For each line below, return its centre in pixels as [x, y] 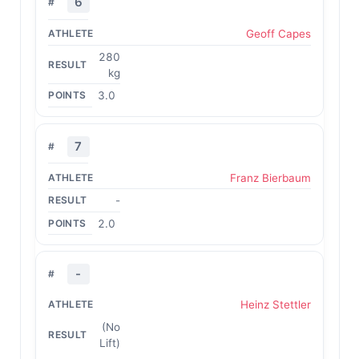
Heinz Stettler [275, 305]
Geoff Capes [278, 34]
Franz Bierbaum [270, 177]
